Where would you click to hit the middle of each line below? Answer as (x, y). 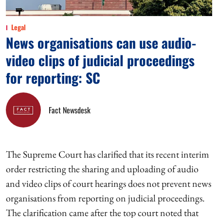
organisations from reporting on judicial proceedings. (105, 198)
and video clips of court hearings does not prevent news (109, 183)
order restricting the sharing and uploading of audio (102, 169)
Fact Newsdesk (70, 110)
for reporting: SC (53, 78)
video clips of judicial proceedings (100, 60)
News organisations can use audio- (101, 43)
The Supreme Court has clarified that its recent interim (108, 154)
